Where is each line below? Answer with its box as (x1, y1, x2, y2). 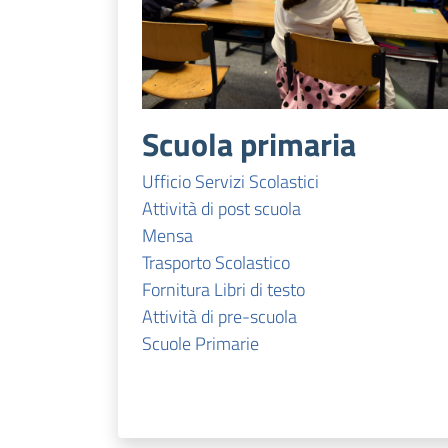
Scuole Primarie (142, 330, 259, 358)
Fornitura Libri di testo (142, 276, 305, 304)
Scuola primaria (142, 120, 356, 169)
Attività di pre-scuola (142, 303, 297, 331)
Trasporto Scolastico (142, 249, 290, 277)
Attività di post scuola (142, 195, 301, 223)
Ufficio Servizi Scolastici (142, 168, 319, 196)
